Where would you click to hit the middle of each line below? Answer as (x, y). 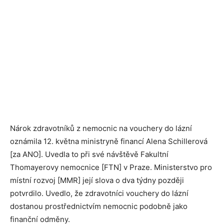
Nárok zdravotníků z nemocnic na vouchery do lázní (101, 128)
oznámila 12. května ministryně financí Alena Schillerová (109, 141)
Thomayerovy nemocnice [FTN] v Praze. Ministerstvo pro (111, 167)
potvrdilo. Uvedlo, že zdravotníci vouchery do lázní (99, 193)
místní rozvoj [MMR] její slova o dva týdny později (97, 180)
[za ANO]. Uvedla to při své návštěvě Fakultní (89, 154)
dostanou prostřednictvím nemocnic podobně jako (99, 206)
